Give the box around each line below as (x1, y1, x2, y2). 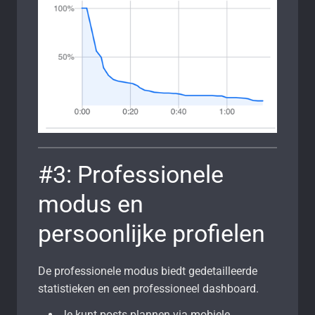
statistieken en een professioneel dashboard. (38, 282, 259, 296)
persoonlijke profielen (38, 219, 265, 248)
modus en (38, 190, 143, 219)
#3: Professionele (38, 160, 224, 189)
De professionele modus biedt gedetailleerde (38, 264, 257, 278)
